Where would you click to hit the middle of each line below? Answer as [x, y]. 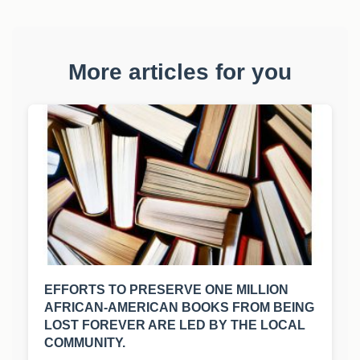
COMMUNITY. [85, 343]
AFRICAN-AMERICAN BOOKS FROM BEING [179, 308]
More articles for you [180, 72]
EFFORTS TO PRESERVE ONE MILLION [166, 290]
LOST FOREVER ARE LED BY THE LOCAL [175, 325]
